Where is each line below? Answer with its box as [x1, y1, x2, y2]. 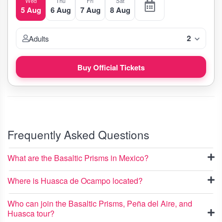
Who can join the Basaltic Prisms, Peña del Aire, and [7, 198, 192, 209]
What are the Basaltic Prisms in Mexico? [7, 152, 149, 164]
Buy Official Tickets [77, 62, 145, 73]
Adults [29, 33, 49, 44]
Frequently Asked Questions [7, 126, 149, 142]
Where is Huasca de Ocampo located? [7, 175, 143, 186]
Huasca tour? [7, 208, 55, 219]
